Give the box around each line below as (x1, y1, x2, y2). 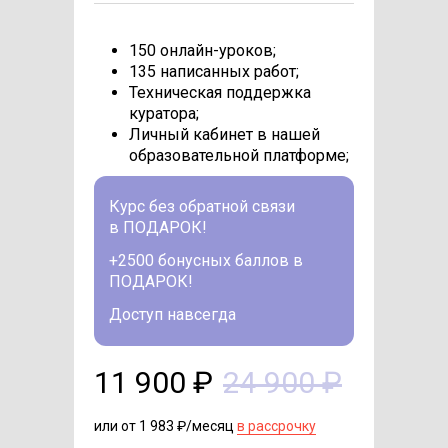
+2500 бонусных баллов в (109, 250, 303, 270)
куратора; (129, 103, 199, 123)
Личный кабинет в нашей (129, 124, 320, 144)
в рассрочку (237, 417, 316, 434)
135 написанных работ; (129, 61, 299, 81)
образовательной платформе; (129, 145, 349, 165)
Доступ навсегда (109, 304, 236, 324)
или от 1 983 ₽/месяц (94, 417, 237, 434)
